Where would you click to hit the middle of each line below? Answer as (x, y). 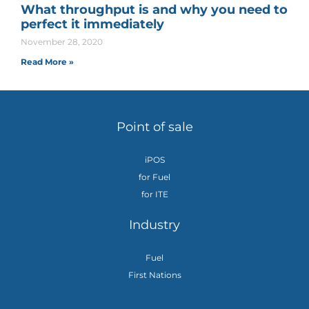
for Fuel (154, 177)
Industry (154, 225)
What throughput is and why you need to (154, 10)
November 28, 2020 (62, 42)
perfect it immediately (92, 24)
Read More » (47, 62)
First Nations (154, 275)
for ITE (154, 195)
